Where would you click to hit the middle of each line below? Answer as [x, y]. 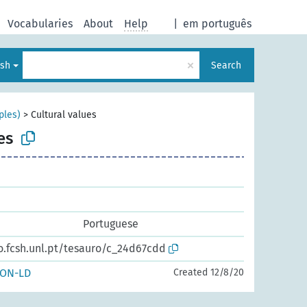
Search [226, 65]
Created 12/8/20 [209, 272]
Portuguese [111, 224]
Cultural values [64, 115]
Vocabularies [40, 23]
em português [217, 23]
